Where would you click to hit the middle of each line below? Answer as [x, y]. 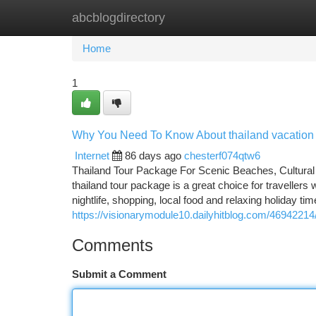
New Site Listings [182, 17]
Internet [92, 156]
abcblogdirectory [119, 18]
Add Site [263, 17]
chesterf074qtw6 [222, 156]
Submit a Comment [119, 274]
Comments [113, 245]
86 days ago [153, 156]
